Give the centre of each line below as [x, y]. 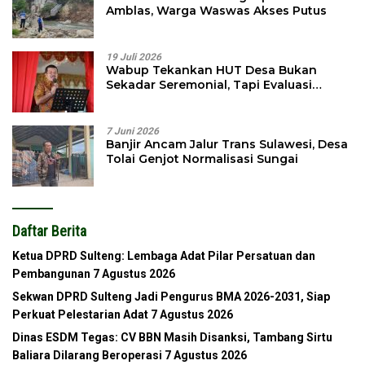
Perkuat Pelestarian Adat [80, 315]
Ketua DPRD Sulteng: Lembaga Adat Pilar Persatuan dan [164, 256]
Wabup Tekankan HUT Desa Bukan [211, 70]
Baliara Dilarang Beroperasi [87, 356]
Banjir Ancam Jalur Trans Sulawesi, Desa [227, 145]
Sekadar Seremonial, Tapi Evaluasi [209, 85]
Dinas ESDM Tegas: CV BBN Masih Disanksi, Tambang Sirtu [172, 338]
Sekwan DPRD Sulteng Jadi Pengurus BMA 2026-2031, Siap [171, 297]
